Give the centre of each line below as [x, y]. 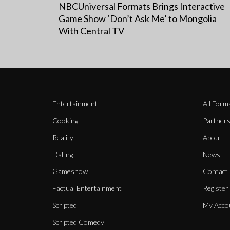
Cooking [65, 120]
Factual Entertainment [87, 188]
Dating [63, 154]
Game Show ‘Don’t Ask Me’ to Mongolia [138, 18]
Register [215, 188]
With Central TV [91, 31]
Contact [215, 171]
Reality [63, 137]
